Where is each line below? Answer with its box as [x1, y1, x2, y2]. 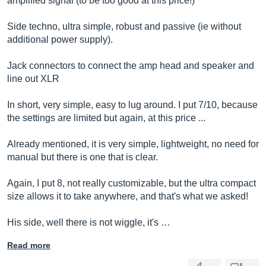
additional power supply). [7, 34, 113, 45]
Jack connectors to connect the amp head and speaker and [7, 61, 254, 71]
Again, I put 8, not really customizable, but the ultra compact [7, 178, 256, 188]
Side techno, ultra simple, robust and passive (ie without [7, 21, 241, 31]
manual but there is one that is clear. [7, 152, 158, 162]
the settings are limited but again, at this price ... [7, 113, 205, 123]
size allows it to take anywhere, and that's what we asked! [7, 191, 248, 201]
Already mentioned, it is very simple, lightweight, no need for [7, 139, 259, 149]
